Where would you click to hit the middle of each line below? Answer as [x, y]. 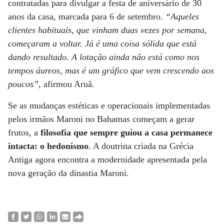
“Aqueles [182, 16]
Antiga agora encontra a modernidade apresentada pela [107, 159]
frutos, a [24, 132]
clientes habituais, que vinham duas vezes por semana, [107, 30]
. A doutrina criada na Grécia [141, 146]
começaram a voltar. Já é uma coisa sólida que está [102, 43]
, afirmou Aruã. [66, 84]
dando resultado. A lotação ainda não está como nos [104, 57]
